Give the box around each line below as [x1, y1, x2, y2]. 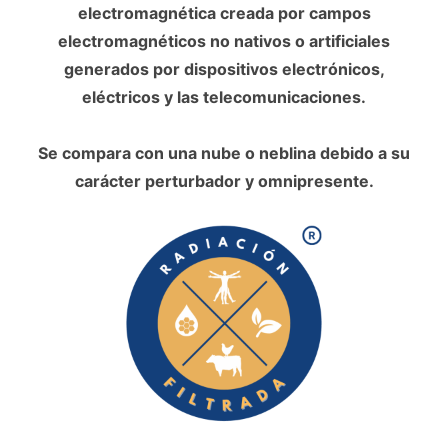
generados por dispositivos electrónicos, [63, 59, 385, 79]
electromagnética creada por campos [77, 3, 371, 23]
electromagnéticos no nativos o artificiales [58, 31, 390, 51]
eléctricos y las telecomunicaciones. [82, 87, 366, 107]
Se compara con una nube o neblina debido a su [38, 143, 410, 163]
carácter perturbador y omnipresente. [74, 171, 374, 191]
